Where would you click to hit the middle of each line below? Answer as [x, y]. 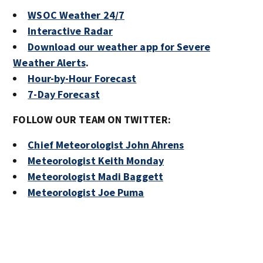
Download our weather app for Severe [119, 47]
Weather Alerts [49, 63]
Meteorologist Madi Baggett [95, 176]
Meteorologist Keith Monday [96, 161]
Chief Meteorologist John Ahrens [106, 145]
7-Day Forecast [64, 94]
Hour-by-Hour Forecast [82, 78]
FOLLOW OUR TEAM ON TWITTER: [92, 119]
